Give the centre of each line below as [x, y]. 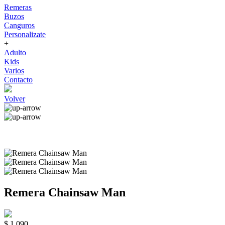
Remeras [18, 7]
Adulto [15, 52]
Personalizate [25, 34]
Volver [15, 99]
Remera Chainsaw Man [65, 192]
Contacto [18, 80]
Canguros [19, 25]
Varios [14, 71]
